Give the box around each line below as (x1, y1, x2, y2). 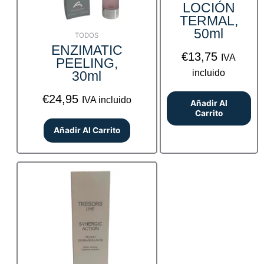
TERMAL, (179, 12, 238, 28)
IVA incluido (81, 94, 131, 105)
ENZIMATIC (51, 42, 123, 58)
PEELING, (55, 55, 118, 71)
